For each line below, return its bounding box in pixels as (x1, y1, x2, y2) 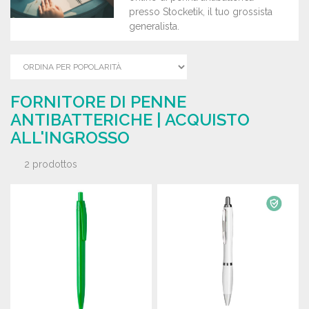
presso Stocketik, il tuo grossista (129, 6, 273, 17)
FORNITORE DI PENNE (10, 92, 186, 112)
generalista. (129, 21, 180, 32)
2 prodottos (24, 159, 77, 170)
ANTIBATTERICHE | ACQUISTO (10, 110, 250, 130)
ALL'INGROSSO (10, 128, 130, 148)
